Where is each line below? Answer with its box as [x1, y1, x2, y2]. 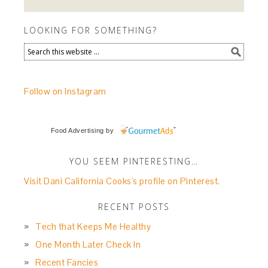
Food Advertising [50, 126, 104, 134]
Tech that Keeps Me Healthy [35, 220, 151, 232]
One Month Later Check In [35, 238, 141, 250]
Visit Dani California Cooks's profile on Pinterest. [24, 175, 220, 187]
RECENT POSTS [98, 200, 170, 212]
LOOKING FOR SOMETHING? [24, 24, 158, 36]
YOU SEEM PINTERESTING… [69, 155, 199, 167]
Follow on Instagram [24, 85, 106, 97]
